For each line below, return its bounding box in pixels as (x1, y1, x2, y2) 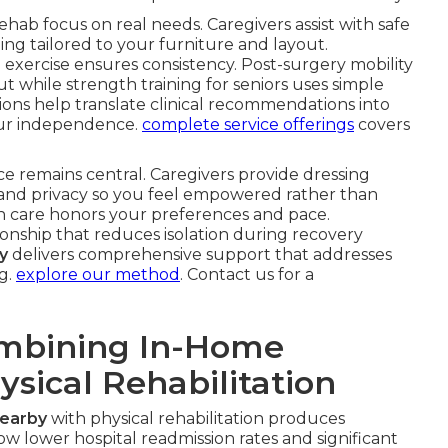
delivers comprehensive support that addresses (8, 245, 392, 264)
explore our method (16, 265, 180, 284)
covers (354, 115, 410, 134)
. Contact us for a (180, 265, 314, 284)
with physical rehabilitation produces (47, 409, 345, 428)
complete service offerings (142, 115, 354, 134)
